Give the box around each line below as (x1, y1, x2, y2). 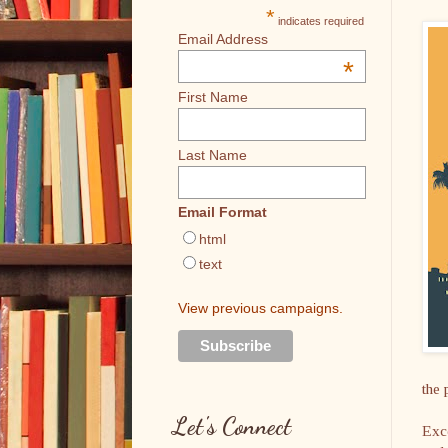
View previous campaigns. (178, 300, 343, 317)
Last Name (178, 146, 247, 163)
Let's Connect (172, 412, 291, 442)
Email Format (178, 204, 267, 221)
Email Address (178, 31, 268, 47)
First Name (178, 88, 248, 105)
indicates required (275, 15, 365, 27)
